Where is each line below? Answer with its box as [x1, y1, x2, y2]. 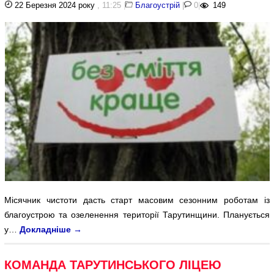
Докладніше [20, 224, 74, 234]
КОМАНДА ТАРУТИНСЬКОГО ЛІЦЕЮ [4, 257, 222, 272]
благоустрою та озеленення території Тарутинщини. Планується [4, 209, 270, 220]
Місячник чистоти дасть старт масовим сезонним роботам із [4, 194, 270, 205]
